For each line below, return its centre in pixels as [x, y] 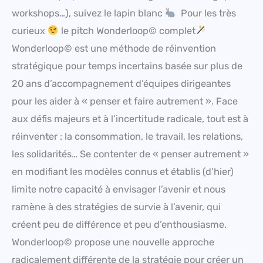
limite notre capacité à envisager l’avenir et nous [119, 190]
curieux [30, 31]
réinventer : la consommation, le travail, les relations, [127, 137]
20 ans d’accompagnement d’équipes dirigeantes [121, 84]
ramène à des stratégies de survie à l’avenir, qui [116, 207]
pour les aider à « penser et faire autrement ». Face [125, 102]
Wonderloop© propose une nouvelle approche [113, 242]
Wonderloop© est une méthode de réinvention [114, 49]
